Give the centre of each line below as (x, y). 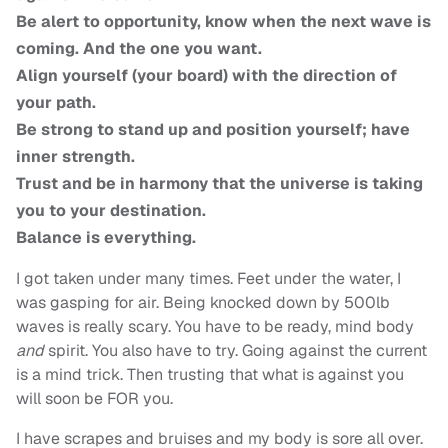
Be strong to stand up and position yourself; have (213, 130)
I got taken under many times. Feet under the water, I (208, 279)
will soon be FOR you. (94, 399)
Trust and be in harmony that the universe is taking (219, 184)
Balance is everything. (106, 238)
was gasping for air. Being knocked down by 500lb (203, 303)
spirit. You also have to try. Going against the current (235, 351)
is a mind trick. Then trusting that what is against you (210, 375)
